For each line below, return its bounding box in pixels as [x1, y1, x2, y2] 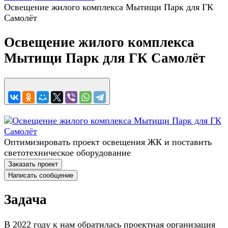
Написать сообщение [8, 171, 73, 179]
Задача [4, 192, 47, 208]
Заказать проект [8, 160, 58, 168]
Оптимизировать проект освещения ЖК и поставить [4, 136, 212, 147]
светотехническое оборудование [4, 147, 131, 158]
